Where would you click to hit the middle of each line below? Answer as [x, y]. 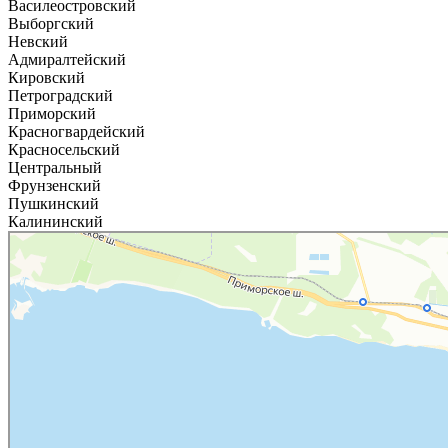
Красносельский [64, 149]
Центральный [55, 167]
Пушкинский [53, 203]
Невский [38, 41]
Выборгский [51, 23]
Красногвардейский [76, 131]
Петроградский [60, 95]
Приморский [52, 113]
